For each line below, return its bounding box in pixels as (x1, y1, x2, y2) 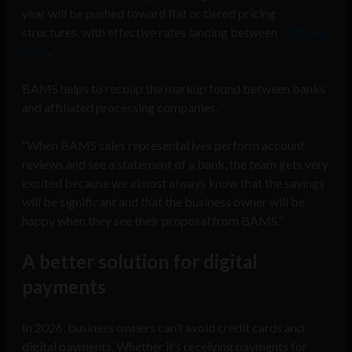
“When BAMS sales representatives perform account (22, 137, 305, 153)
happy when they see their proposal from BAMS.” (22, 213, 283, 229)
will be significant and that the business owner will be (22, 194, 305, 210)
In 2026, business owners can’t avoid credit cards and (22, 320, 304, 335)
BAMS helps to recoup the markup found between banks (22, 81, 325, 97)
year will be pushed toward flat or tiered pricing (22, 5, 276, 21)
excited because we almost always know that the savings (22, 175, 324, 191)
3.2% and (280, 24, 328, 40)
